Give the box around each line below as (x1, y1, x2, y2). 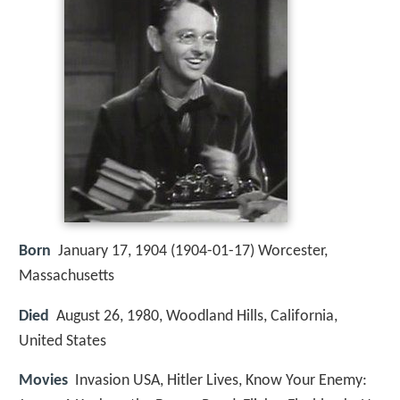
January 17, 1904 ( (58, 243, 175, 261)
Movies (19, 371, 68, 389)
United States (19, 332, 106, 350)
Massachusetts (19, 268, 114, 286)
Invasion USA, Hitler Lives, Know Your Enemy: (75, 371, 367, 389)
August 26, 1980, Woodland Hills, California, (56, 307, 337, 325)
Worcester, (258, 243, 328, 261)
